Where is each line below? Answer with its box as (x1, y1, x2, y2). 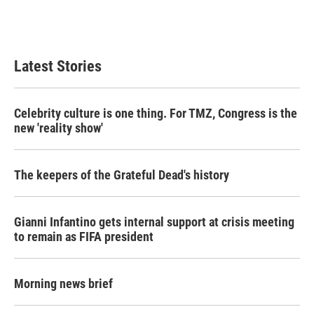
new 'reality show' (14, 121, 103, 135)
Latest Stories (14, 57, 102, 75)
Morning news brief (14, 276, 113, 291)
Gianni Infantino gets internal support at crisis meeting (14, 214, 294, 229)
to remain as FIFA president (14, 229, 153, 244)
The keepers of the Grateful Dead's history (14, 168, 229, 182)
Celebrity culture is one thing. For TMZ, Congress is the (14, 106, 297, 121)
